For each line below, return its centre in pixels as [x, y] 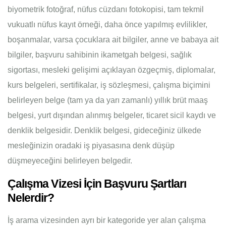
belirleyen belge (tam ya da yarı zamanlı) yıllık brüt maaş [108, 100]
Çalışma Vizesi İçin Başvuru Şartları [97, 184]
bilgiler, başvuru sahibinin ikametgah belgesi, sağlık [100, 55]
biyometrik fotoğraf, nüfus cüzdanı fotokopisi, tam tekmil [106, 9]
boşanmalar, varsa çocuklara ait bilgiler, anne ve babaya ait [113, 40]
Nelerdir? [31, 198]
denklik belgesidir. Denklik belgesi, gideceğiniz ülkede [104, 130]
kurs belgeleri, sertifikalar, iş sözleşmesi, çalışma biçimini [109, 85]
